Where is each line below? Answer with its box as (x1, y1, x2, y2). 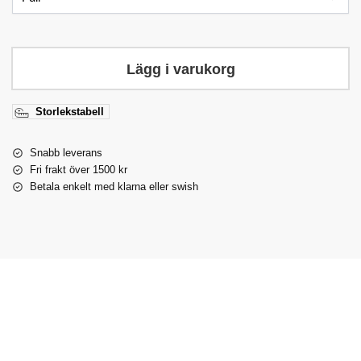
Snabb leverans (30, 146, 102, 159)
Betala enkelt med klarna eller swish (30, 180, 198, 193)
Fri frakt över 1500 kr (30, 163, 127, 176)
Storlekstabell (35, 105, 104, 118)
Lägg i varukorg (126, 60, 235, 77)
